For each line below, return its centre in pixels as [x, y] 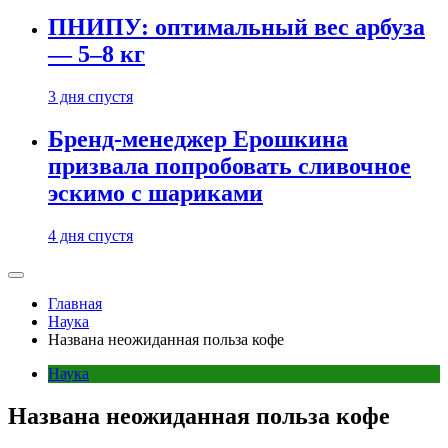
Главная [75, 303]
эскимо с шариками [155, 193]
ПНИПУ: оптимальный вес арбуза [236, 27]
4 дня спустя [90, 235]
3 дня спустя [90, 97]
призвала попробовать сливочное [229, 166]
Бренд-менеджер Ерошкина [198, 139]
